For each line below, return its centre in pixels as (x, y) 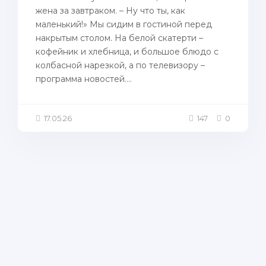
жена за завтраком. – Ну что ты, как (110, 11)
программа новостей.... (84, 79)
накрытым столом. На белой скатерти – (119, 38)
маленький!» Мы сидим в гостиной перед (124, 24)
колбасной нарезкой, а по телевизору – (120, 65)
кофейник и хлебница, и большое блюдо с (127, 52)
